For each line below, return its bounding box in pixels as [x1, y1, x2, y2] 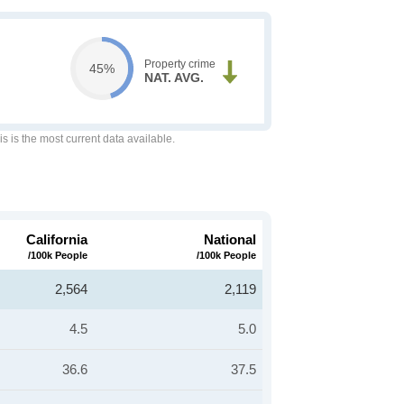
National [204, 232, 256, 247]
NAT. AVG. [143, 70, 204, 85]
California [26, 232, 87, 247]
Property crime [143, 58, 216, 70]
